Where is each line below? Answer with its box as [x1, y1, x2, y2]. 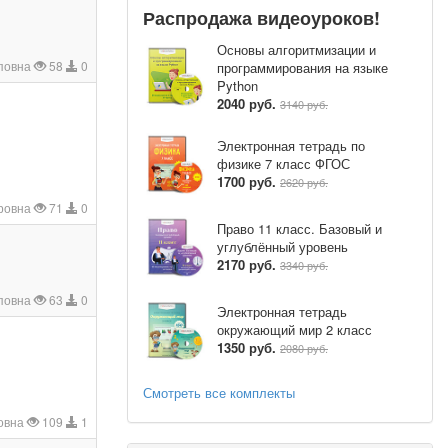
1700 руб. [217, 172, 276, 192]
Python [217, 75, 258, 95]
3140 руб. [280, 95, 328, 112]
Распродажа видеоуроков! [143, 4, 380, 31]
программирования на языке [217, 57, 388, 77]
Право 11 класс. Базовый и [217, 219, 382, 239]
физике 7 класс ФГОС [217, 154, 350, 174]
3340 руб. [280, 257, 328, 274]
